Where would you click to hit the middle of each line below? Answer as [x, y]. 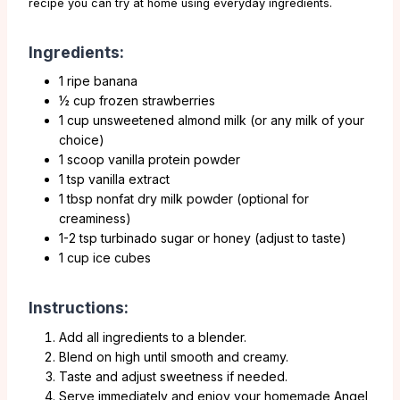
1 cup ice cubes [105, 258]
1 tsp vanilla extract [114, 179]
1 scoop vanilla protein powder [150, 160]
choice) [82, 140]
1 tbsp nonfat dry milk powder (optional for [184, 199]
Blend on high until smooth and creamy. [174, 357]
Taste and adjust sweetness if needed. [173, 377]
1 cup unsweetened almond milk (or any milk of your [212, 121]
